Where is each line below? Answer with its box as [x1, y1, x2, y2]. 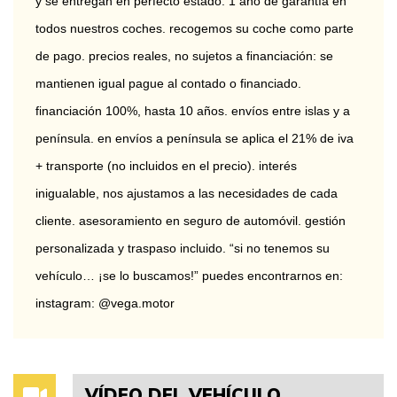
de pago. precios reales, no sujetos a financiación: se [35, 49, 337, 63]
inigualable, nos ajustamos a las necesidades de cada [35, 186, 341, 200]
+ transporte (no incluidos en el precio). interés [35, 159, 300, 173]
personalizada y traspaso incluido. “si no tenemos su [35, 241, 333, 255]
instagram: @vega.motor [35, 296, 175, 310]
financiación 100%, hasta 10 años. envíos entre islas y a [35, 104, 354, 118]
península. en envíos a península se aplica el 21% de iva [35, 131, 357, 145]
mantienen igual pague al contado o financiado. [35, 76, 305, 90]
